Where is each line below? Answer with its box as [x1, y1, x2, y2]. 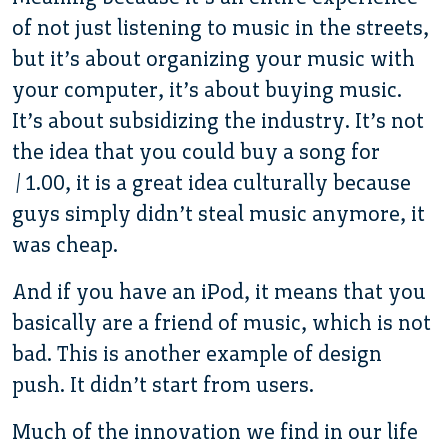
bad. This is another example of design [12, 340, 382, 366]
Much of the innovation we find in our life [12, 418, 418, 444]
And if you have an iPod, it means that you [12, 278, 426, 304]
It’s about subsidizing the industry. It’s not [12, 107, 424, 133]
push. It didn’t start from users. [12, 371, 314, 397]
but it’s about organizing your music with [12, 45, 415, 71]
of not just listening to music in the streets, [12, 14, 429, 40]
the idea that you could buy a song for [12, 138, 380, 164]
